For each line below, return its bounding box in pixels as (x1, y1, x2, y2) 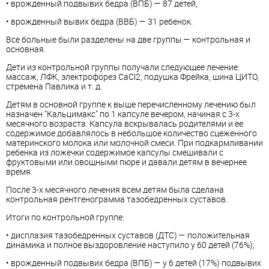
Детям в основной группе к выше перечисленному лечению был (6, 98, 256, 110)
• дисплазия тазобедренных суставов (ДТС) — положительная (6, 229, 250, 241)
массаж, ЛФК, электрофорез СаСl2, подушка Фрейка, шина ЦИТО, (6, 71, 259, 82)
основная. (6, 43, 46, 55)
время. (6, 166, 32, 177)
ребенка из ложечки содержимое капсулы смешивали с (6, 147, 223, 158)
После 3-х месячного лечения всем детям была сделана (6, 184, 224, 195)
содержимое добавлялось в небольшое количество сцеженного (6, 127, 257, 139)
